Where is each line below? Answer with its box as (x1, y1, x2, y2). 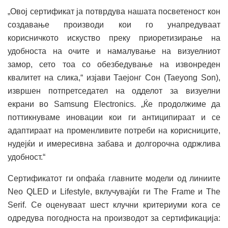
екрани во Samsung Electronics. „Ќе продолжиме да (8, 100, 220, 109)
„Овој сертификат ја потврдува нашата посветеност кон (8, 7, 220, 16)
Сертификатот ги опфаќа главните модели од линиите (8, 174, 220, 183)
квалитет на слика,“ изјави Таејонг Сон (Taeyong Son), (8, 73, 220, 82)
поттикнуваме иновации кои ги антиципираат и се (8, 113, 220, 122)
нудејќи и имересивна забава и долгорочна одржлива (8, 139, 220, 149)
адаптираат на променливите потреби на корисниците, (8, 126, 220, 135)
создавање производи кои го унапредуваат (8, 20, 220, 30)
